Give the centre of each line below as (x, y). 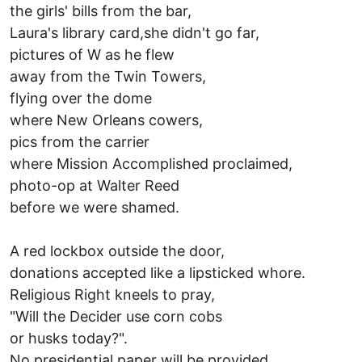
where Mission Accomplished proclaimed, (151, 163)
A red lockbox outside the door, (117, 250)
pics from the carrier (80, 141)
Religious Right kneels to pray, (112, 294)
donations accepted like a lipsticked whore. (158, 272)
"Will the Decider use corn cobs (116, 316)
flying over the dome (81, 98)
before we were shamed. (95, 207)
